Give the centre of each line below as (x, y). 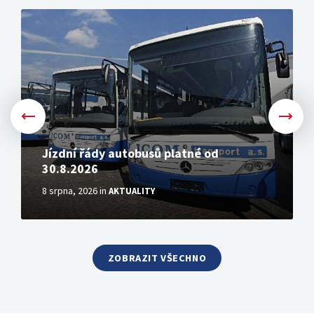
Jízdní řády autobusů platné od (130, 153)
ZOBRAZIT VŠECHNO (157, 258)
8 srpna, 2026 (70, 191)
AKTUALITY (132, 191)
